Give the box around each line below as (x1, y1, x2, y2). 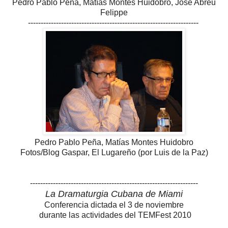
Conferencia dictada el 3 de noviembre (44, 200, 184, 209)
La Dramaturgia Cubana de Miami (45, 188, 183, 199)
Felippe (100, 8, 128, 17)
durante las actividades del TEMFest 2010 (37, 210, 191, 219)
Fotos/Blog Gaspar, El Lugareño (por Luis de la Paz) (20, 148, 208, 157)
